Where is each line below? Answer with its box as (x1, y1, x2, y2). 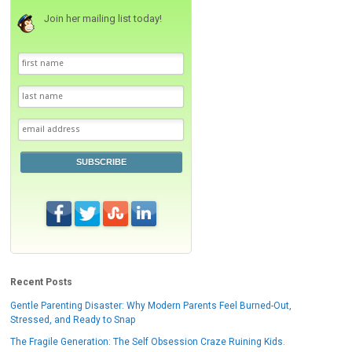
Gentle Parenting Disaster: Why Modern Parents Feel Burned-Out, (10, 299, 292, 311)
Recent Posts (10, 276, 73, 288)
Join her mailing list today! (44, 12, 163, 24)
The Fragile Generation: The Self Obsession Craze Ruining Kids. (10, 335, 286, 347)
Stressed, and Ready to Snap (10, 313, 136, 325)
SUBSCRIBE (75, 157, 126, 167)
